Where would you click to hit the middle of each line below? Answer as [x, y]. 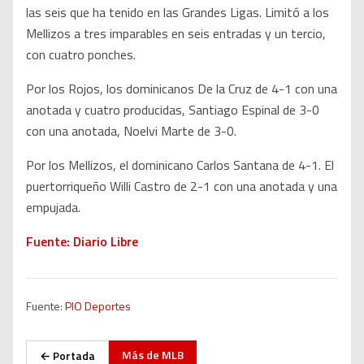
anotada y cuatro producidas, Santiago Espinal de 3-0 [173, 110]
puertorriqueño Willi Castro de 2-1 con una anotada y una [182, 186]
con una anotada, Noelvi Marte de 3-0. [131, 131]
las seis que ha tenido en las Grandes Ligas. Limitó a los [178, 13]
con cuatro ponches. [81, 55]
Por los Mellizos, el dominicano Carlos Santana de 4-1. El [180, 165]
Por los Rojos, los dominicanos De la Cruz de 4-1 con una [182, 89]
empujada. [53, 208]
